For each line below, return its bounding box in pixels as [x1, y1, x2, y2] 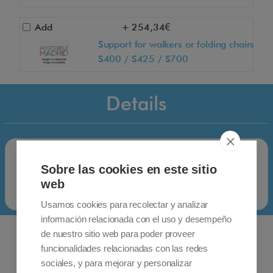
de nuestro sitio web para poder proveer [41, 228, 195, 238]
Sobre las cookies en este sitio [41, 162, 217, 175]
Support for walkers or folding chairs [97, 38, 255, 51]
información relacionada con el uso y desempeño [41, 213, 232, 224]
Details [106, 91, 167, 116]
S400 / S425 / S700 [97, 53, 189, 65]
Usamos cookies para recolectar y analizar [41, 199, 208, 209]
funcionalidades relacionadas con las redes [41, 243, 208, 253]
